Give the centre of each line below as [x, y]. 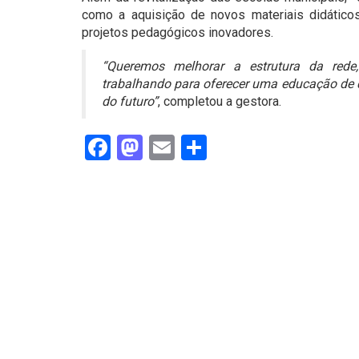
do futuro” [130, 101]
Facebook [164, 147]
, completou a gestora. [220, 101]
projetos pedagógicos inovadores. [177, 32]
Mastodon [199, 147]
